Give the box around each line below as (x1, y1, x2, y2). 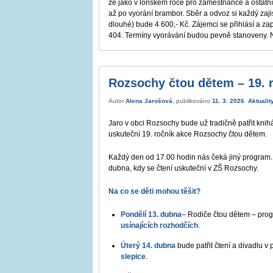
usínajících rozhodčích (121, 221, 198, 230)
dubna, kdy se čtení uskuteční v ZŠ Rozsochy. (108, 163, 258, 172)
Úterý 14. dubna (121, 241, 177, 250)
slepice (121, 252, 146, 261)
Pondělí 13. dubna (121, 210, 182, 219)
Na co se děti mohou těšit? (108, 186, 200, 196)
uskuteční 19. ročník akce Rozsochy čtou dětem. (108, 129, 267, 138)
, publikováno (172, 97, 212, 104)
